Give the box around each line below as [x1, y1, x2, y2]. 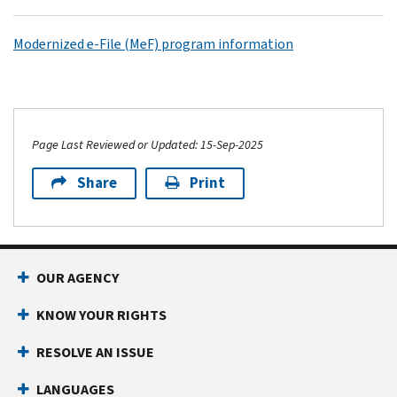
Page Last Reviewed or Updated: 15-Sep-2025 [32, 136, 263, 153]
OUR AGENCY [36, 268, 119, 287]
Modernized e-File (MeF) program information [13, 34, 293, 53]
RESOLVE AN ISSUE [36, 342, 154, 362]
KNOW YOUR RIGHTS [36, 305, 167, 324]
